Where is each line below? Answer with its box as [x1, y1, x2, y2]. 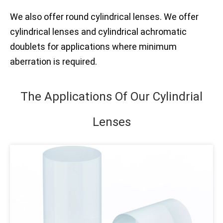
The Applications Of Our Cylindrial [20, 90, 203, 104]
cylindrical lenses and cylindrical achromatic [10, 26, 187, 37]
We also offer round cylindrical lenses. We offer [10, 11, 199, 22]
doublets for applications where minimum [10, 41, 177, 52]
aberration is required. [10, 56, 97, 67]
